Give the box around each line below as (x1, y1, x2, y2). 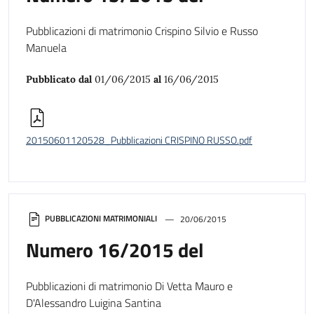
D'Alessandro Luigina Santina (26, 294, 161, 312)
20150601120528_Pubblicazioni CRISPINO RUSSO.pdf (26, 132, 252, 148)
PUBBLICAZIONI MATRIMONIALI (45, 212, 157, 226)
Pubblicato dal (26, 72, 95, 86)
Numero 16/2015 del (26, 235, 204, 266)
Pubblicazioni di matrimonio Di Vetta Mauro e (26, 278, 233, 295)
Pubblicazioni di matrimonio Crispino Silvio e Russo (26, 22, 258, 39)
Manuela (26, 39, 67, 56)
